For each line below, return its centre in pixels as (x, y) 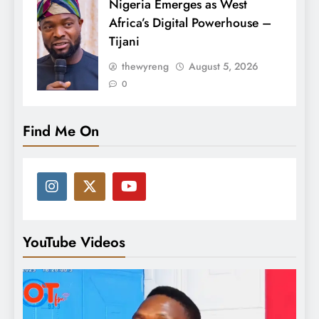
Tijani (124, 41)
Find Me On (61, 131)
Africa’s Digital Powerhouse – (190, 22)
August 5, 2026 (224, 66)
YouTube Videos (74, 242)
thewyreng (145, 66)
